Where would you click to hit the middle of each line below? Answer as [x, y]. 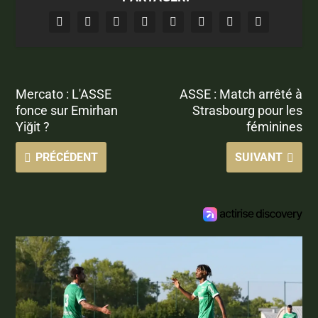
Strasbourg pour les [247, 110]
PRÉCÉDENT [67, 157]
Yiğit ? [33, 126]
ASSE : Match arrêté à [241, 94]
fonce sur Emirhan [67, 110]
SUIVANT [258, 157]
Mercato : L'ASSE [64, 94]
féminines [274, 126]
